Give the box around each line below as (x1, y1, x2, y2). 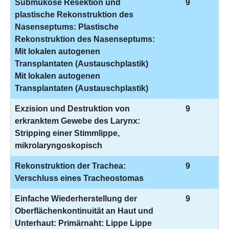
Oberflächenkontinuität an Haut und (15, 207, 153, 215)
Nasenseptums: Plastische (15, 22, 119, 31)
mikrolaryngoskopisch (15, 141, 102, 150)
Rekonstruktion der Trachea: (15, 162, 126, 170)
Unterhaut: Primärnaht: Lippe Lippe (15, 219, 152, 227)
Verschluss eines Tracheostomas (15, 174, 144, 182)
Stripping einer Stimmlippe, (15, 129, 120, 138)
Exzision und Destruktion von (15, 104, 130, 113)
